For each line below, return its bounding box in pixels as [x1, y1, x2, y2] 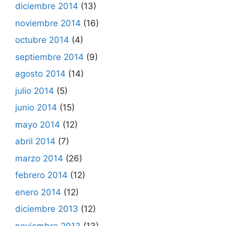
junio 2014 [15, 102, 57, 112]
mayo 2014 [15, 119, 60, 130]
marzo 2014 [15, 153, 63, 163]
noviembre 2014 [15, 18, 81, 28]
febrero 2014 [15, 170, 68, 180]
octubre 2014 [15, 35, 69, 45]
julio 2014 [15, 85, 54, 96]
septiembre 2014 [15, 51, 84, 62]
